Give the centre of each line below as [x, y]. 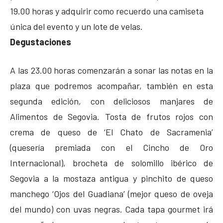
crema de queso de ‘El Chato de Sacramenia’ [111, 132]
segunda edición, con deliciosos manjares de [111, 101]
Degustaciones [41, 42]
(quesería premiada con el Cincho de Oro [111, 147]
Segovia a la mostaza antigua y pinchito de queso [111, 178]
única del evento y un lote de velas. [76, 26]
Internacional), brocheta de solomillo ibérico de [111, 163]
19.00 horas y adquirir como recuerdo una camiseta [107, 11]
